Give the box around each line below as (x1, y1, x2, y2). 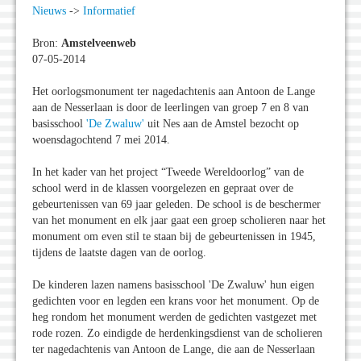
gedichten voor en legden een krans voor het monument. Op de (32, 295, 319, 308)
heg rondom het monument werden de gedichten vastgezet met (32, 311, 317, 324)
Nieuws (32, 5, 66, 18)
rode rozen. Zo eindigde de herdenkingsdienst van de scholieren (32, 327, 322, 340)
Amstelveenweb (61, 37, 136, 50)
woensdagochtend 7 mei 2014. (32, 134, 170, 147)
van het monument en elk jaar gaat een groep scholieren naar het (32, 214, 326, 227)
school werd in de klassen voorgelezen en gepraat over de (32, 182, 293, 195)
